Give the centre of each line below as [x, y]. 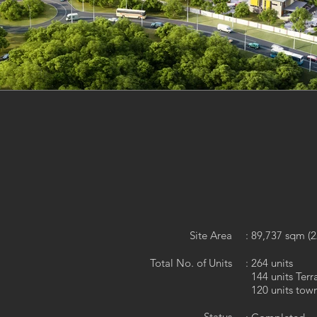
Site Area [211, 235]
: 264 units [269, 263]
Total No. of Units [191, 263]
